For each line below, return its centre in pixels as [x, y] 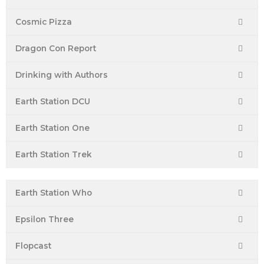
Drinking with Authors [62, 75]
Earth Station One [52, 128]
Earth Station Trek [54, 155]
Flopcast [33, 246]
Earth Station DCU [53, 102]
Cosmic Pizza [44, 22]
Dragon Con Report [56, 49]
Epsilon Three [44, 220]
